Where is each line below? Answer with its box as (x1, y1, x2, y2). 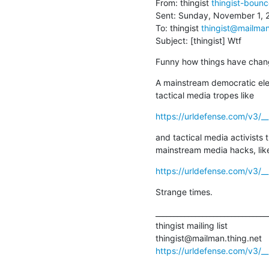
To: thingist (155, 22, 201, 33)
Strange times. (155, 186, 213, 197)
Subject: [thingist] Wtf (155, 35, 241, 46)
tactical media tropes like (155, 89, 254, 100)
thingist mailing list (155, 220, 228, 231)
